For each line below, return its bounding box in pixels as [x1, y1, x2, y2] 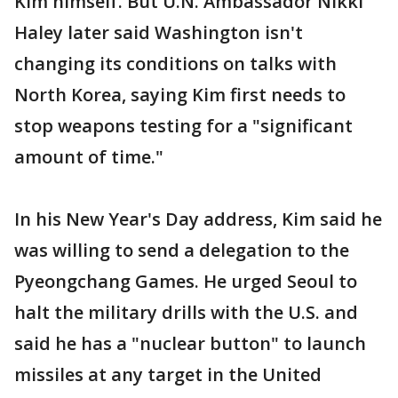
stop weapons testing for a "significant [14, 114, 353, 138]
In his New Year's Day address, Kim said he [14, 207, 382, 231]
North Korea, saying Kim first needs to [14, 83, 346, 107]
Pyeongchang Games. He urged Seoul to [14, 269, 357, 293]
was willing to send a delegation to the [14, 238, 349, 262]
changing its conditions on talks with [14, 52, 337, 76]
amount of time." [14, 145, 163, 169]
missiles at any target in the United [14, 362, 322, 386]
